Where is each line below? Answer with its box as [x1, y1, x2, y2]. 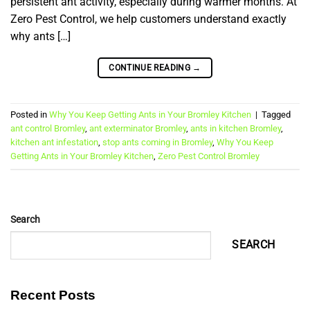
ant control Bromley [10, 122, 85, 134]
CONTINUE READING [109, 62, 193, 73]
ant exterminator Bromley [89, 122, 186, 134]
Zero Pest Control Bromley [158, 150, 259, 161]
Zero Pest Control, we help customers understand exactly [10, 12, 286, 26]
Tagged [262, 109, 291, 120]
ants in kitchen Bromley [190, 122, 281, 134]
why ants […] [10, 29, 71, 43]
